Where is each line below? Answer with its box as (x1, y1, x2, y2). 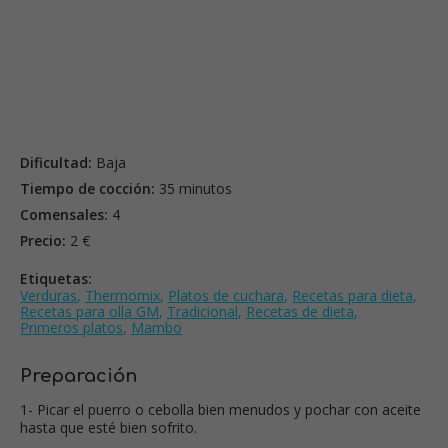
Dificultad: (20, 152, 92, 172)
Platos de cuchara (168, 285, 284, 305)
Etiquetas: (20, 268, 92, 288)
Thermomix (85, 285, 160, 305)
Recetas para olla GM (20, 301, 159, 321)
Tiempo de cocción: (20, 178, 155, 198)
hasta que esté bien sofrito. (20, 417, 197, 437)
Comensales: (20, 204, 108, 224)
